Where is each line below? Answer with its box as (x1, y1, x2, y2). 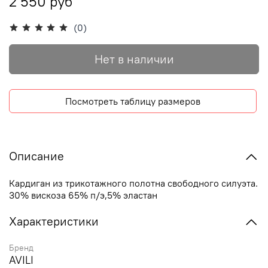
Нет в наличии (94, 51, 174, 66)
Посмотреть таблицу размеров (65, 95, 200, 107)
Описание (9, 148, 64, 164)
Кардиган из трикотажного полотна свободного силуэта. (9, 176, 258, 189)
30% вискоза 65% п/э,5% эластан (9, 188, 157, 201)
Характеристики (9, 214, 99, 229)
